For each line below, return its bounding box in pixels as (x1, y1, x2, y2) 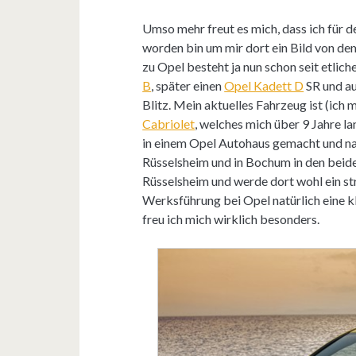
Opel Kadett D (224, 78, 304, 93)
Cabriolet (142, 116, 195, 131)
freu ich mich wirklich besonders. (142, 211, 320, 226)
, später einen (151, 78, 225, 93)
